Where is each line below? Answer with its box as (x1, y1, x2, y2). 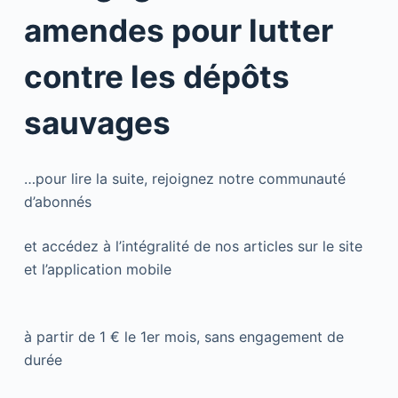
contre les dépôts (23, 58, 290, 96)
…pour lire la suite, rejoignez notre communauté (23, 170, 346, 188)
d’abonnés (23, 193, 92, 211)
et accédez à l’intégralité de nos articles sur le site (23, 237, 362, 256)
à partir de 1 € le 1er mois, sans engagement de (23, 328, 344, 346)
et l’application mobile (23, 260, 171, 279)
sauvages (23, 104, 171, 142)
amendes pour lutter (23, 12, 333, 50)
